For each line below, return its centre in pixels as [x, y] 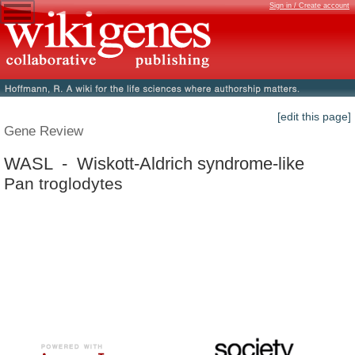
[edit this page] [314, 117]
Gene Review [44, 131]
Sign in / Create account [309, 6]
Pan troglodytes [63, 183]
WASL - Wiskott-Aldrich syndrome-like [154, 163]
